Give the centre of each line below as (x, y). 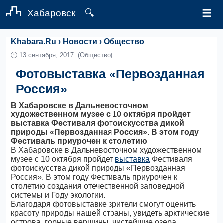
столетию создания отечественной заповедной (98, 186)
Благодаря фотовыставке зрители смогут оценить (104, 204)
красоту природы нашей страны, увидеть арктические (111, 213)
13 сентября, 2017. (48, 55)
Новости (80, 42)
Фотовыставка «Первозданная (111, 74)
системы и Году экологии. (58, 195)
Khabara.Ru (34, 42)
